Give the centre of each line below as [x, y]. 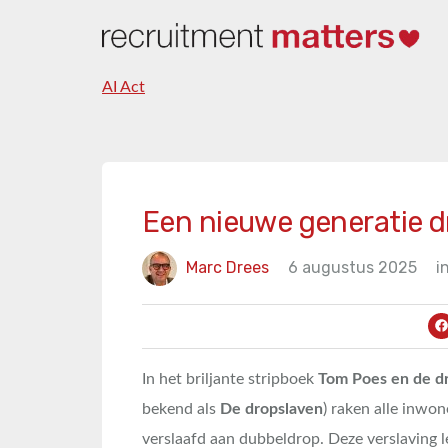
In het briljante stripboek [230, 379]
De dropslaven [271, 409]
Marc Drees [227, 267]
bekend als [181, 409]
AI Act [123, 87]
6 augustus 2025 [352, 267]
